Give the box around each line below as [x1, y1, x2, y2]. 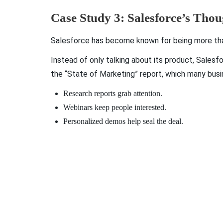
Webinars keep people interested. [63, 103, 168, 112]
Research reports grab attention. [63, 89, 164, 98]
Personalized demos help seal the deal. [63, 117, 183, 126]
